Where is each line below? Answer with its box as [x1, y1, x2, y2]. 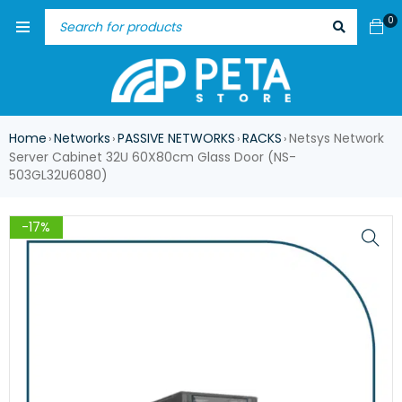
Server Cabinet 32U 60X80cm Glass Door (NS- [9, 148, 296, 167]
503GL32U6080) [9, 166, 108, 185]
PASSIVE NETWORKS [118, 129, 235, 148]
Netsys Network [289, 129, 384, 148]
